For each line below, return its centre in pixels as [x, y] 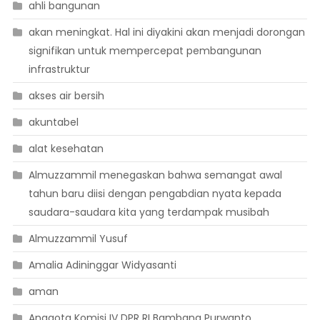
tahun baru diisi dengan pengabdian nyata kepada [155, 194]
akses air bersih [66, 96]
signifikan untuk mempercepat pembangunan [145, 51]
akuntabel [53, 122]
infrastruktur [59, 70]
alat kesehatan [66, 149]
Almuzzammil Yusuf [78, 239]
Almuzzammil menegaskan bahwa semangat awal [155, 175]
